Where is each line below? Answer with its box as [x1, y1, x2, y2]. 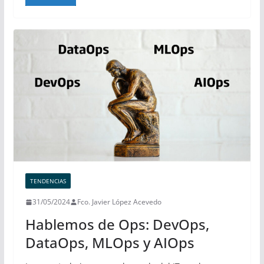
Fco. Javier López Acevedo [77, 197, 161, 207]
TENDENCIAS [29, 177, 66, 186]
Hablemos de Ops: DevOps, [25, 214, 209, 235]
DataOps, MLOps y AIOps [25, 233, 194, 253]
